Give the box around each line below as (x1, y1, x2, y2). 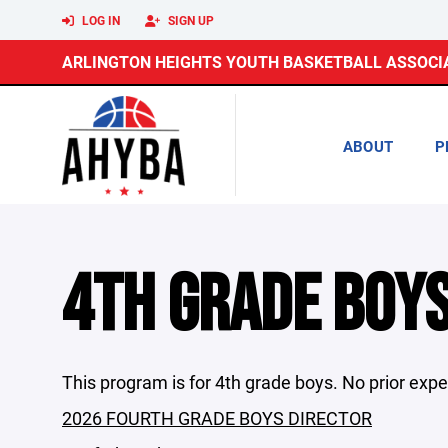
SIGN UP (165, 12, 214, 28)
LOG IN (79, 12, 120, 28)
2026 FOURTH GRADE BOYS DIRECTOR (62, 406, 372, 430)
